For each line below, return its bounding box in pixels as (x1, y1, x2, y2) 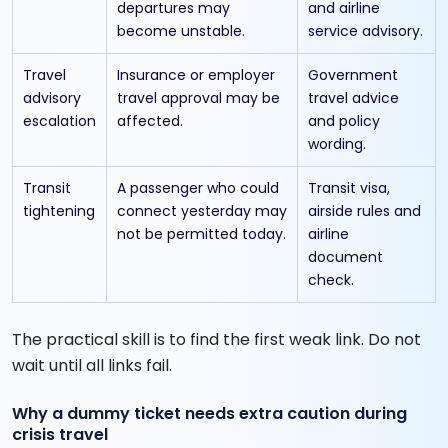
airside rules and (308, 200, 421, 221)
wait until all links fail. (12, 353, 172, 377)
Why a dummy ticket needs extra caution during (12, 401, 407, 425)
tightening (23, 200, 95, 221)
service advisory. (308, 20, 423, 41)
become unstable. (117, 20, 245, 41)
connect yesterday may (117, 200, 287, 221)
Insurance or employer (117, 64, 275, 85)
